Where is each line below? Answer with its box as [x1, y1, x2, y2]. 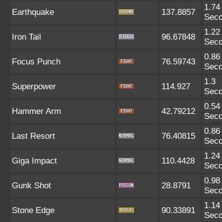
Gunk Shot [12, 181, 51, 190]
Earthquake [12, 7, 54, 17]
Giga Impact [12, 156, 57, 166]
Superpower [12, 82, 56, 91]
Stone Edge [12, 206, 55, 215]
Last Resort [12, 131, 55, 141]
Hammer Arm [12, 107, 61, 116]
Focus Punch [12, 57, 60, 66]
